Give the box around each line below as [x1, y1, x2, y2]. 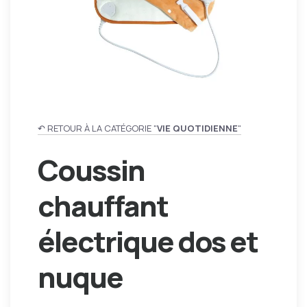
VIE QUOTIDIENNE [157, 122, 238, 134]
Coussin [38, 150, 145, 190]
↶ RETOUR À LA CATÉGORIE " [38, 122, 157, 134]
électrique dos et [38, 221, 258, 261]
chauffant [38, 186, 168, 225]
